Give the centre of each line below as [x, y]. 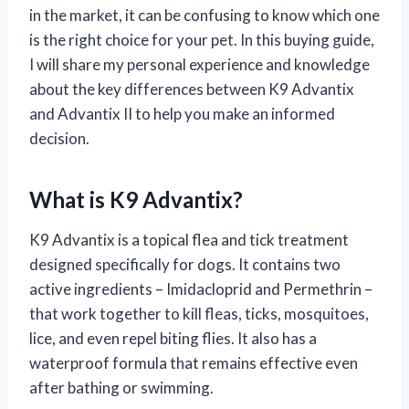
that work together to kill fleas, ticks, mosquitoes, [199, 313]
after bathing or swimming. [121, 387]
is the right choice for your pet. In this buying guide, [202, 39]
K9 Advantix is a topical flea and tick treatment [189, 239]
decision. [59, 138]
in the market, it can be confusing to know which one [204, 15]
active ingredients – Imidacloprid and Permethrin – [201, 288]
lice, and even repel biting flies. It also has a [173, 338]
